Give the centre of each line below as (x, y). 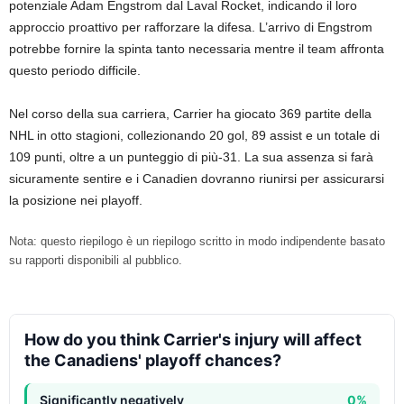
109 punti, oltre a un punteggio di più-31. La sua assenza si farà (191, 157)
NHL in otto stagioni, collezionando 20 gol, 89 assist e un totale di (194, 135)
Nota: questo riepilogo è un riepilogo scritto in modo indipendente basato (197, 242)
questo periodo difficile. (75, 70)
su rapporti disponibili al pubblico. (96, 261)
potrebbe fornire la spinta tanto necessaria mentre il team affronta (197, 49)
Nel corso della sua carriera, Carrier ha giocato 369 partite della (190, 114)
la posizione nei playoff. (76, 200)
